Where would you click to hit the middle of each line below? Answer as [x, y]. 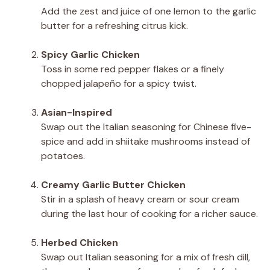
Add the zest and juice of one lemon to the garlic [149, 11]
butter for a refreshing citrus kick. [115, 25]
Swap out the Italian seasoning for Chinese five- [146, 127]
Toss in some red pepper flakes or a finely [133, 69]
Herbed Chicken [80, 242]
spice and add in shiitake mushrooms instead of [146, 141]
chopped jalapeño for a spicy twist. [119, 83]
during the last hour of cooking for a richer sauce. [149, 213]
